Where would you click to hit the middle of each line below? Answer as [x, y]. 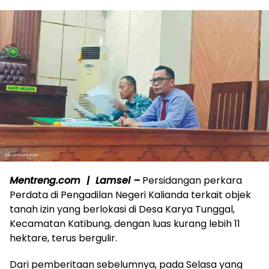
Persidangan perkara [191, 181]
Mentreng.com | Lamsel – [75, 181]
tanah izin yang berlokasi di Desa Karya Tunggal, [122, 210]
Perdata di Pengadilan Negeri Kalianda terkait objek [130, 195]
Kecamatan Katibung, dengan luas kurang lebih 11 [125, 224]
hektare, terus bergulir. [63, 238]
